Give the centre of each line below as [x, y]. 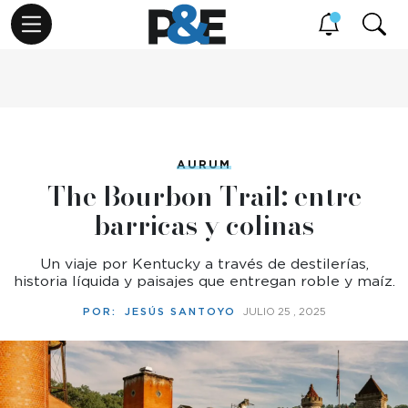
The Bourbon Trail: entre [204, 196]
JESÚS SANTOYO [180, 311]
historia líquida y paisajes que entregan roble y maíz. [204, 281]
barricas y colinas [204, 225]
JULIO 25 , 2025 [284, 311]
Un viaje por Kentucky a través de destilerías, [204, 264]
